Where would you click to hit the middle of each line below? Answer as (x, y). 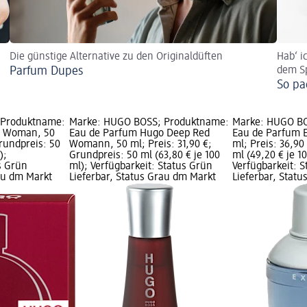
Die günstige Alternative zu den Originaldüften (116, 57)
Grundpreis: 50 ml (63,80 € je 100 (144, 156)
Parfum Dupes (46, 72)
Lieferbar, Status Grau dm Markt (142, 178)
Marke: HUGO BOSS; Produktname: (149, 123)
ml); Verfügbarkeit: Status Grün (140, 167)
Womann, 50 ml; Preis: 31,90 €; (140, 145)
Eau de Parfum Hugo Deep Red (139, 134)
